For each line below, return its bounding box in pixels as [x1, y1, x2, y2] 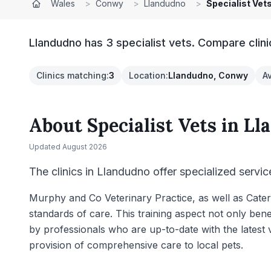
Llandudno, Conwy [168, 70, 248, 80]
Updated [29, 142, 62, 151]
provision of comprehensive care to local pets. [29, 239, 243, 251]
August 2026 [62, 142, 107, 151]
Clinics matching [36, 70, 106, 80]
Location [129, 70, 166, 80]
